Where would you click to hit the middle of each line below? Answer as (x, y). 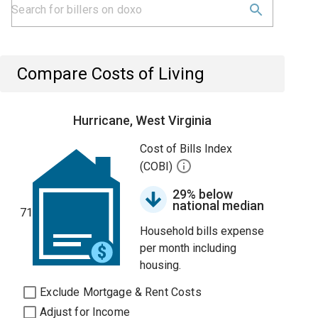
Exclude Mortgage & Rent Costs (121, 292)
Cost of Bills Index (186, 149)
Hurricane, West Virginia (143, 120)
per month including (188, 248)
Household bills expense (202, 231)
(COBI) (158, 167)
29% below (203, 194)
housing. (161, 265)
